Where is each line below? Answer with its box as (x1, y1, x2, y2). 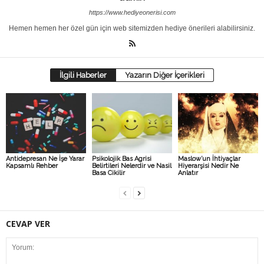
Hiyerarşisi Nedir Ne (177, 162, 239, 170)
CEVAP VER (6, 218, 50, 229)
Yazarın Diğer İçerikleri (125, 71, 204, 80)
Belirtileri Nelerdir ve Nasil (91, 162, 171, 170)
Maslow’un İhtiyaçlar (177, 155, 240, 163)
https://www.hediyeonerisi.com (88, 9, 176, 16)
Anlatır (177, 169, 198, 177)
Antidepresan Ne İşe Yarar (6, 155, 84, 163)
